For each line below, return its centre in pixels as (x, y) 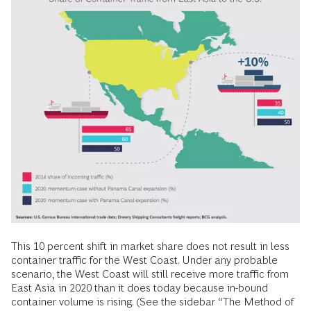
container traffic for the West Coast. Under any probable (144, 260)
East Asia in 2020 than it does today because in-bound (140, 287)
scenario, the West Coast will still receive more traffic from (150, 274)
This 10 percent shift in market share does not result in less (150, 246)
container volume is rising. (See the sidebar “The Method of (152, 301)
